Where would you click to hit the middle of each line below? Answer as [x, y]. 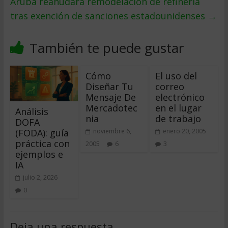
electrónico [180, 97]
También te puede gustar [106, 48]
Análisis [32, 111]
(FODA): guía [42, 133]
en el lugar [179, 108]
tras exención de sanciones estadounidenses [109, 16]
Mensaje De [110, 97]
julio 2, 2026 [40, 177]
